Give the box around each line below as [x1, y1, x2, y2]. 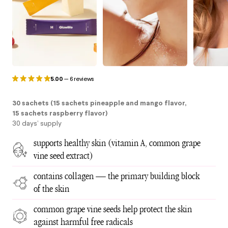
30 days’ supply [12, 119, 62, 128]
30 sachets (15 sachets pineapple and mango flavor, [12, 98, 186, 108]
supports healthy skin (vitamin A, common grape [34, 137, 201, 149]
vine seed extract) [34, 150, 93, 162]
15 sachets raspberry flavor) [12, 108, 107, 118]
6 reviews [69, 74, 95, 83]
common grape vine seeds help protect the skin [34, 204, 192, 215]
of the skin [34, 183, 69, 195]
